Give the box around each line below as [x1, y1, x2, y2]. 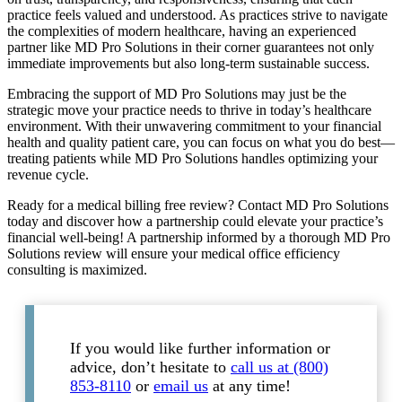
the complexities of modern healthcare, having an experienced [7, 23, 356, 39]
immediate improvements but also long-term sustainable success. [7, 56, 370, 72]
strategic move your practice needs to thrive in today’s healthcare [7, 102, 371, 118]
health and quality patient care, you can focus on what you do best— [7, 135, 395, 151]
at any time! [208, 376, 291, 395]
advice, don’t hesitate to [70, 357, 231, 376]
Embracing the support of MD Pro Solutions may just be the [7, 86, 346, 102]
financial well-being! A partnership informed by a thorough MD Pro [7, 230, 390, 246]
